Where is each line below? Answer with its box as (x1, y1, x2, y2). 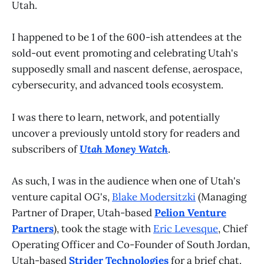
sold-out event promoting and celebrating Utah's (12, 47, 238, 60)
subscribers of (12, 142, 80, 156)
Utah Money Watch (80, 142, 168, 156)
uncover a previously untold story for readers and (12, 126, 240, 140)
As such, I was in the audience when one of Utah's (12, 174, 240, 187)
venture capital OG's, (12, 190, 112, 203)
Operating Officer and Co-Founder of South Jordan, (12, 237, 250, 251)
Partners (12, 222, 54, 235)
